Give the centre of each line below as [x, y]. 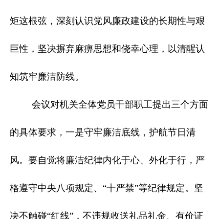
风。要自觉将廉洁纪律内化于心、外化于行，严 [107, 160]
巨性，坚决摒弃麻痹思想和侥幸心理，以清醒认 [107, 49]
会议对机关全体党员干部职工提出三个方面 [109, 105]
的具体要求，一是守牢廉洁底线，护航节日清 [103, 132]
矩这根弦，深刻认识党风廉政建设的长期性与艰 [107, 21]
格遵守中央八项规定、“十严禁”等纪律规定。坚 [107, 188]
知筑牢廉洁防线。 [47, 77]
